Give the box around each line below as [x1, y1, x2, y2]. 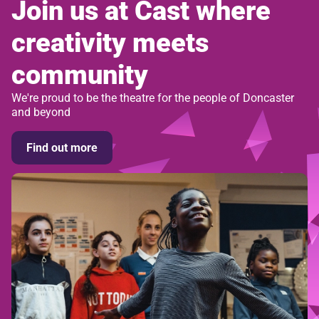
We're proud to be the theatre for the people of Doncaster [11, 91, 294, 105]
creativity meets [11, 27, 209, 59]
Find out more [26, 141, 98, 155]
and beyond [11, 105, 70, 120]
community [11, 59, 148, 91]
